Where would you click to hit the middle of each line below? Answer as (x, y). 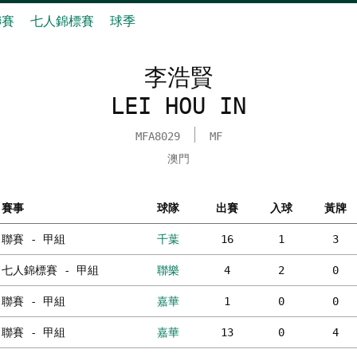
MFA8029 (157, 136)
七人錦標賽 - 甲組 (50, 270)
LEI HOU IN (178, 106)
